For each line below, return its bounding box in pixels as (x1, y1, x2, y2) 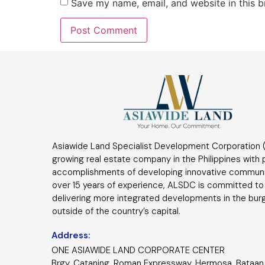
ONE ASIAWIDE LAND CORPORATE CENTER (51, 244, 225, 257)
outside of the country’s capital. (52, 205, 180, 217)
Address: (51, 230, 91, 242)
